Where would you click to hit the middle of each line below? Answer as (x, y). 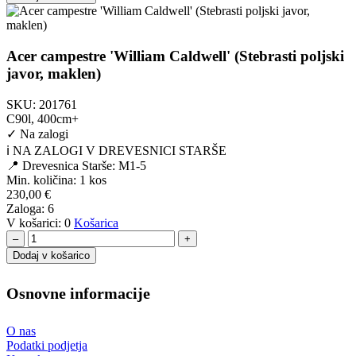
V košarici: (34, 222)
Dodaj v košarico (51, 255)
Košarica (96, 222)
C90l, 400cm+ (43, 118)
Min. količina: (41, 180)
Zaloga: (27, 208)
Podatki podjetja (47, 345)
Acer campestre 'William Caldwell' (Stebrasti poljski (175, 56)
